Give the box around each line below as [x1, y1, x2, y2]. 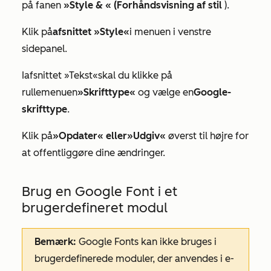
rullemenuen [22, 86, 77, 98]
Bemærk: [34, 235, 76, 247]
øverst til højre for [166, 129, 249, 142]
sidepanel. [22, 42, 67, 54]
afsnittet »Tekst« [24, 69, 98, 81]
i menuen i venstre [129, 25, 211, 38]
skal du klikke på [98, 69, 172, 81]
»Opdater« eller [53, 129, 127, 142]
